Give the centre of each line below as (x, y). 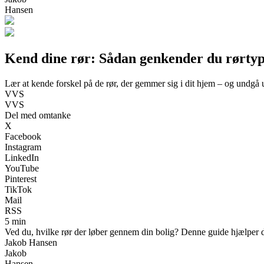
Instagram (23, 147)
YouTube (22, 168)
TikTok (18, 189)
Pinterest (21, 179)
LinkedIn (22, 157)
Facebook (23, 136)
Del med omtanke (38, 115)
